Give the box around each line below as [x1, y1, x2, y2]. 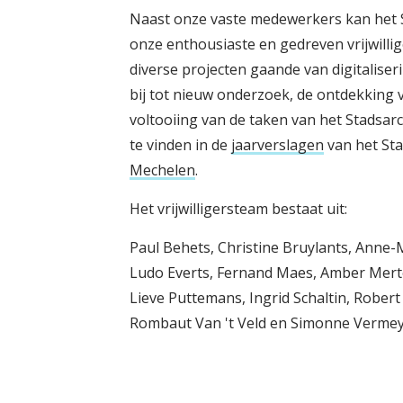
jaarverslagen [230, 135, 324, 155]
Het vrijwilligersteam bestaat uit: [129, 199, 347, 219]
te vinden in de [129, 135, 231, 155]
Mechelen [129, 160, 195, 180]
